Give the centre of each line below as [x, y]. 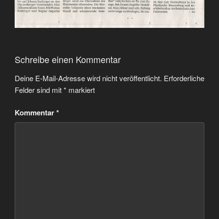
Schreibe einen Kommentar [68, 59]
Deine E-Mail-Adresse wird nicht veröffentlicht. [88, 78]
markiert [81, 89]
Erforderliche [184, 78]
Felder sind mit [39, 89]
